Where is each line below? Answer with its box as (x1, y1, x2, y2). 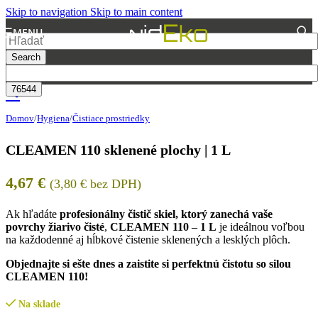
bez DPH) (87, 177, 141, 192)
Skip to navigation (6, 6, 90, 18)
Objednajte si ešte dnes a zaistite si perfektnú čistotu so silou (6, 258, 291, 270)
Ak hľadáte (6, 208, 60, 221)
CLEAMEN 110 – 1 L (110, 221, 216, 234)
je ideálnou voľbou (216, 221, 305, 234)
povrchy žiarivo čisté (6, 221, 104, 234)
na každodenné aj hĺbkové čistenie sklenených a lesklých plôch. (6, 234, 290, 246)
